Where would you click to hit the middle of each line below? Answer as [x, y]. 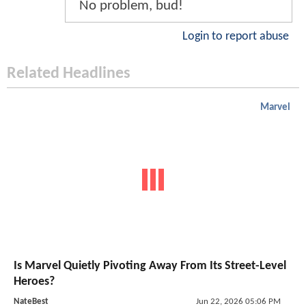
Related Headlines [69, 73]
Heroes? [34, 282]
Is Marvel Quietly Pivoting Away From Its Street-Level [150, 266]
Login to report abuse [236, 36]
